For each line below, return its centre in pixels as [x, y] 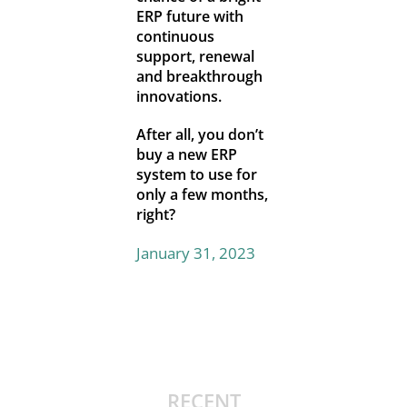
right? [155, 215]
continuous [175, 37]
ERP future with [189, 17]
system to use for [196, 175]
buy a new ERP [186, 155]
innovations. [179, 97]
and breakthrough [199, 77]
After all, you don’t [199, 135]
